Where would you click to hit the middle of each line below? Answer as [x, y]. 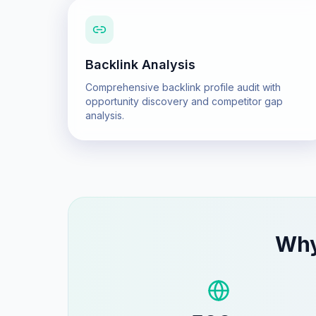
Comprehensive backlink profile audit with [183, 87]
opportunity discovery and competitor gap [184, 101]
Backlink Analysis [140, 65]
